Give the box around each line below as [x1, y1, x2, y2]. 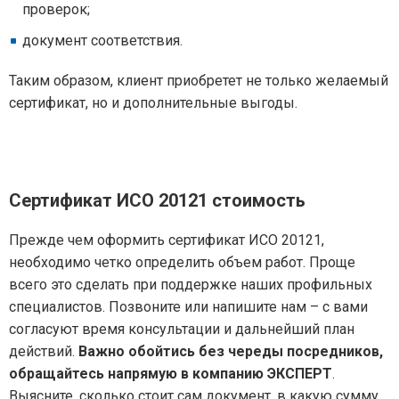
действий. [9, 343, 78, 360]
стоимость [208, 190, 305, 211]
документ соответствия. [22, 32, 183, 49]
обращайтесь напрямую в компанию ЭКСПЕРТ [9, 365, 332, 382]
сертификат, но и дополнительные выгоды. [9, 94, 297, 111]
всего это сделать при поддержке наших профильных [9, 276, 372, 293]
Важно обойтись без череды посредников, [78, 343, 383, 360]
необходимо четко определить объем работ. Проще [9, 254, 355, 271]
